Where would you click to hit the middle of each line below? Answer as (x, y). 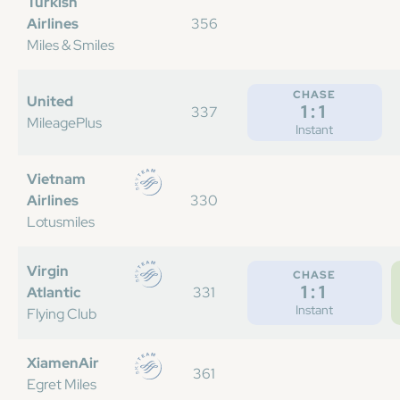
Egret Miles (62, 384)
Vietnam (56, 179)
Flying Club (62, 314)
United (50, 101)
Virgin (48, 271)
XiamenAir (63, 363)
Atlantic (54, 292)
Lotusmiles (61, 222)
